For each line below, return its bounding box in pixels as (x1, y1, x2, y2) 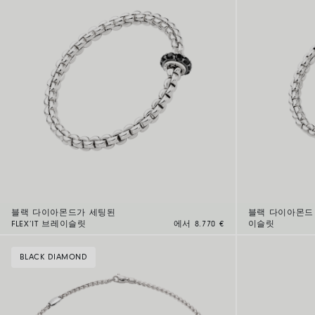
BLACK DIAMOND (20, 252, 88, 262)
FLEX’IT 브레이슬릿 (11, 219, 86, 229)
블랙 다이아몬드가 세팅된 (11, 208, 116, 217)
